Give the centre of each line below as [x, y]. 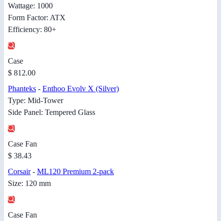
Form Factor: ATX [37, 18]
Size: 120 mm [29, 184]
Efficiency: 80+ [32, 30]
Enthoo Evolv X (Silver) [81, 89]
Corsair [19, 172]
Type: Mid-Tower [36, 101]
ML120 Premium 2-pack [75, 172]
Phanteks [22, 89]
